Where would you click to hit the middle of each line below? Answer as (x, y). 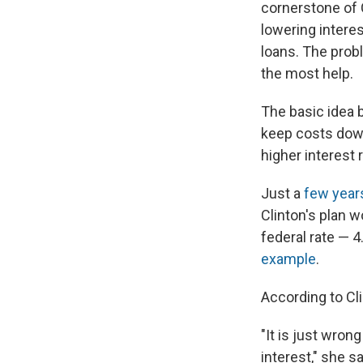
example (288, 259)
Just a (282, 194)
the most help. (307, 74)
